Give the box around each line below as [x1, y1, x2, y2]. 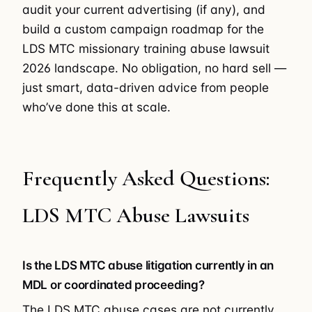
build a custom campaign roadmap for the [22, 21, 264, 36]
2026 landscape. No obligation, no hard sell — [22, 60, 286, 75]
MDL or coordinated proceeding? [22, 277, 205, 292]
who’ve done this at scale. [22, 99, 171, 114]
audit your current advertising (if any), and [22, 1, 265, 17]
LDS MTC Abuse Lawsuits [22, 202, 249, 229]
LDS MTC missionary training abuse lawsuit [22, 40, 270, 56]
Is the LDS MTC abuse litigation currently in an [22, 258, 274, 272]
